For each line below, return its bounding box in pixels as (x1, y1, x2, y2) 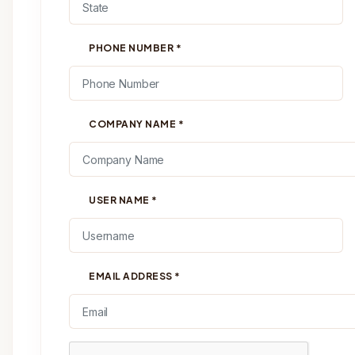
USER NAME (89, 194, 151, 206)
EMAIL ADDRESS (89, 270, 174, 282)
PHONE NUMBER (89, 42, 176, 54)
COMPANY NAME (89, 118, 178, 130)
